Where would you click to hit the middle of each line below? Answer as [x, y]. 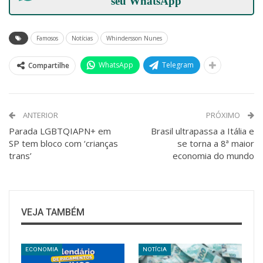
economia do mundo [213, 155]
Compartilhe [49, 65]
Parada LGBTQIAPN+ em [60, 131]
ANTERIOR [40, 115]
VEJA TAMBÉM [53, 212]
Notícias [82, 38]
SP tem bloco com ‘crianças [63, 143]
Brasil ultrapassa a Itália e [203, 131]
